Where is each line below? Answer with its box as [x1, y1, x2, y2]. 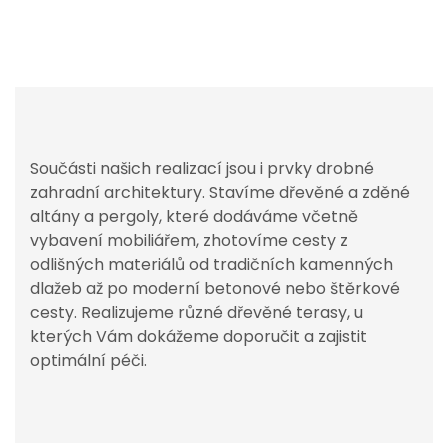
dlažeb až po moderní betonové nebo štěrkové [30, 277, 400, 300]
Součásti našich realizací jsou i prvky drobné [30, 157, 374, 180]
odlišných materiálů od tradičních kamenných [30, 253, 393, 276]
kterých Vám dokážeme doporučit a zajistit [30, 325, 367, 348]
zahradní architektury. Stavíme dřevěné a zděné [30, 181, 410, 204]
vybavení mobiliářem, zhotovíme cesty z [30, 229, 348, 252]
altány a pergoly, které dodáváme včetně [30, 205, 358, 228]
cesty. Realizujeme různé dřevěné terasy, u [30, 301, 363, 324]
